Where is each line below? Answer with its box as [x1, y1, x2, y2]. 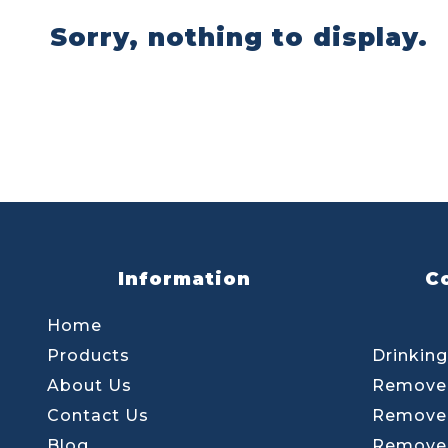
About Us [47, 375, 132, 395]
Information [118, 267, 251, 290]
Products [47, 345, 130, 365]
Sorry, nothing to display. [49, 21, 428, 52]
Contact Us [47, 405, 149, 425]
